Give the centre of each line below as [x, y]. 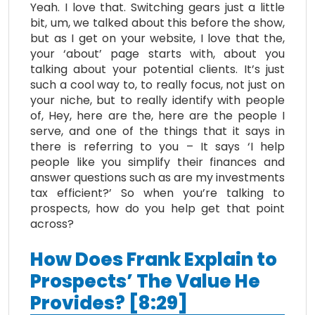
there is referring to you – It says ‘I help [157, 146]
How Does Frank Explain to [154, 259]
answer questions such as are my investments [157, 177]
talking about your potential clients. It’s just [157, 69]
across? [52, 224]
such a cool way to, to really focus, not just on [157, 84]
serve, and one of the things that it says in [157, 131]
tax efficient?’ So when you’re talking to [157, 193]
